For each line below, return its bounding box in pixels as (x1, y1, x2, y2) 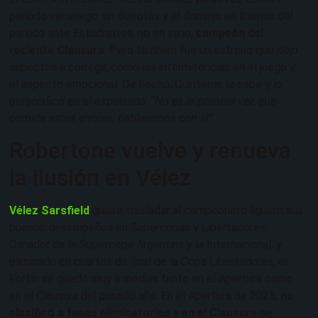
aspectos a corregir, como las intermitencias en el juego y (9, 60, 295, 74)
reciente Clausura (9, 43, 104, 57)
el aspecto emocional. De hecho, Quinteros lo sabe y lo (9, 77, 283, 91)
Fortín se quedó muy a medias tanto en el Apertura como (9, 272, 293, 286)
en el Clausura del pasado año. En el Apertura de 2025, (9, 289, 280, 303)
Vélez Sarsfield (9, 204, 89, 218)
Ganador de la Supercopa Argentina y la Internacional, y (9, 238, 282, 252)
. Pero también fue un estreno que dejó (104, 43, 298, 57)
